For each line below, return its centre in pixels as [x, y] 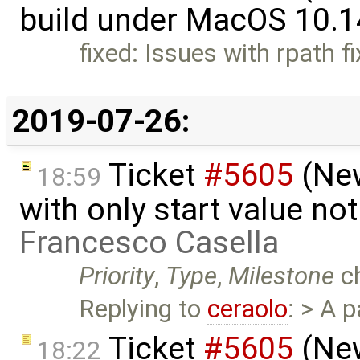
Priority [117, 276]
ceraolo [248, 309]
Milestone [282, 276]
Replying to [143, 309]
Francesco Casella [149, 242]
